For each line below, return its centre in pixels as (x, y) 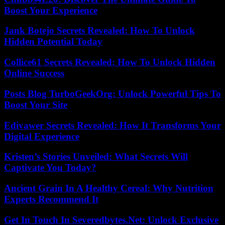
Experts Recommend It (51, 199)
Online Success (34, 73)
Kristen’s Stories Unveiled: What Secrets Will (96, 157)
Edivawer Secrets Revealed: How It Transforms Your (113, 125)
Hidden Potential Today (53, 42)
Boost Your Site (36, 104)
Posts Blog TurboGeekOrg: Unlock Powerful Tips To (113, 93)
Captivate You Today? (50, 168)
